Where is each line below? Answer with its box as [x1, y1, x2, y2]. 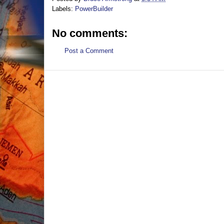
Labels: [52, 4, 75, 12]
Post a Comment [64, 46, 113, 54]
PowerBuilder [75, 4, 113, 12]
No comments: [52, 26, 127, 39]
